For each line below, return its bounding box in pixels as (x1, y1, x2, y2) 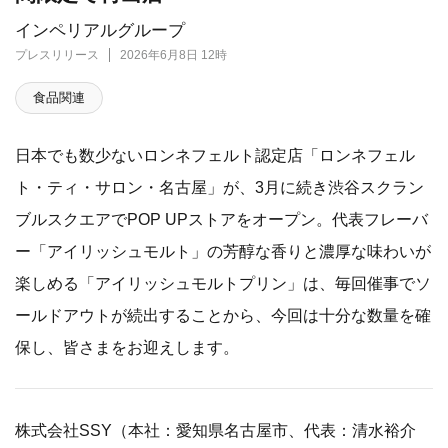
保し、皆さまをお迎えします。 (15, 338, 239, 357)
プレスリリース (15, 48, 99, 63)
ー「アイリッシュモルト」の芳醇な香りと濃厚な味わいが (15, 242, 431, 261)
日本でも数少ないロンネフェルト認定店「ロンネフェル (15, 146, 415, 165)
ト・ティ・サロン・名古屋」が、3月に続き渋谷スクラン (15, 178, 424, 197)
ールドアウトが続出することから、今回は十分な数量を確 (15, 306, 431, 325)
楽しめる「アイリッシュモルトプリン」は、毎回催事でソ (15, 274, 431, 293)
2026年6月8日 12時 (120, 48, 227, 63)
